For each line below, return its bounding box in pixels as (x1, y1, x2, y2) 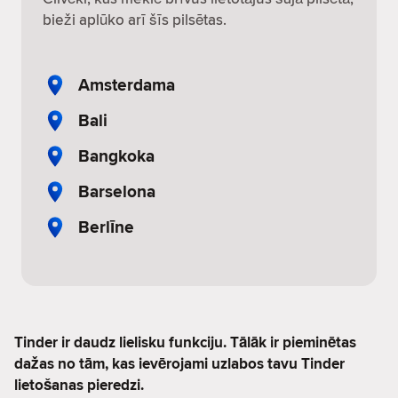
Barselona (78, 179, 155, 203)
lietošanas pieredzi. (14, 374, 144, 396)
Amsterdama (78, 72, 175, 97)
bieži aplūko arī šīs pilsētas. (43, 9, 227, 30)
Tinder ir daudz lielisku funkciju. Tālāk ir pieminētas (14, 331, 356, 354)
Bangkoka (78, 143, 155, 168)
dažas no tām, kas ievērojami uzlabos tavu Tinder (14, 353, 345, 375)
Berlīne (78, 214, 134, 239)
